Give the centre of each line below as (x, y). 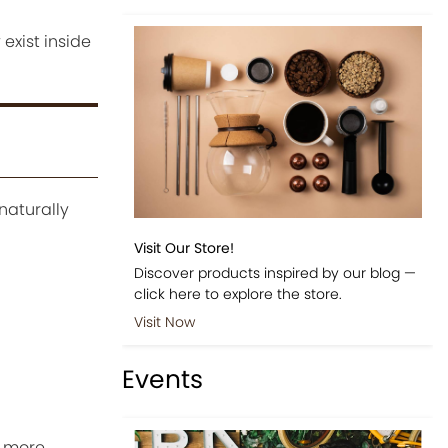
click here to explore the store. (237, 293)
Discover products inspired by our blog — (274, 272)
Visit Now (164, 321)
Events (163, 380)
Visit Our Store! (183, 247)
